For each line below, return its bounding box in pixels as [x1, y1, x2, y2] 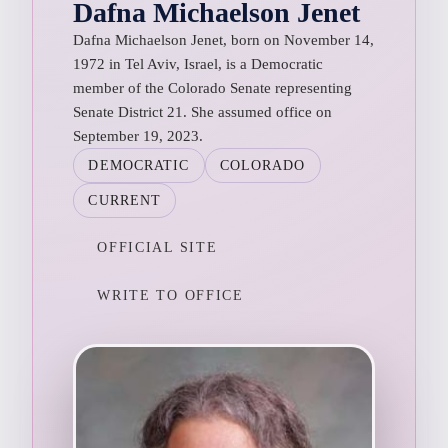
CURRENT [88, 192, 162, 208]
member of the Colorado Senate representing [73, 79, 353, 96]
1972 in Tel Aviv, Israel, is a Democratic [73, 55, 324, 72]
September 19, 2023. [73, 127, 204, 144]
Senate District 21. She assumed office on [73, 103, 333, 120]
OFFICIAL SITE [97, 239, 218, 255]
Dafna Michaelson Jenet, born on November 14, [73, 31, 375, 48]
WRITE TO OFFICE [97, 287, 244, 303]
